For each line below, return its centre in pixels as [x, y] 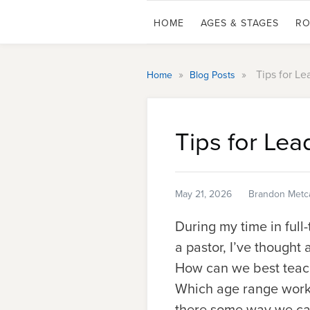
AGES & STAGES [240, 23]
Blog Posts [214, 75]
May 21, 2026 [203, 194]
